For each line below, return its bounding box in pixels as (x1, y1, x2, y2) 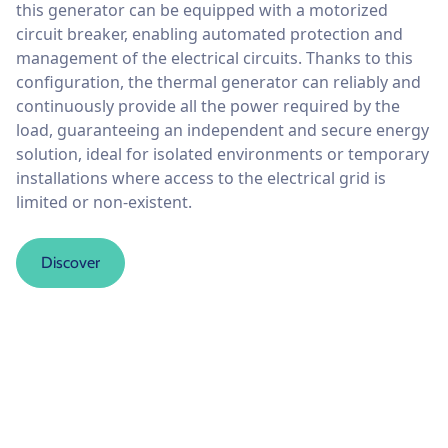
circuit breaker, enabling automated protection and (16, 23, 403, 46)
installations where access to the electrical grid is (16, 167, 386, 190)
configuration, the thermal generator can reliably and (16, 71, 421, 94)
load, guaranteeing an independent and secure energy (16, 119, 429, 142)
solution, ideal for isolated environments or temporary (16, 143, 429, 166)
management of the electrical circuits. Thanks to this (16, 47, 413, 70)
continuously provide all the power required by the (16, 95, 400, 118)
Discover (41, 253, 100, 273)
